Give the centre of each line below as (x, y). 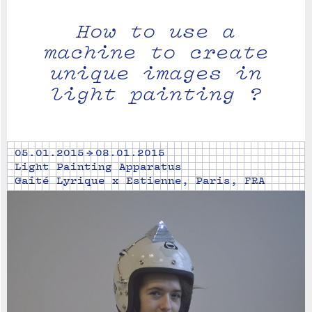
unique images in (156, 72)
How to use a (156, 31)
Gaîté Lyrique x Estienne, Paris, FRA (140, 180)
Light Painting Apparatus (98, 166)
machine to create (156, 52)
